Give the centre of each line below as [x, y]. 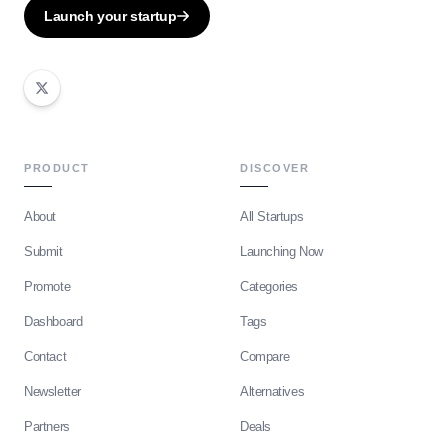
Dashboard [53, 321]
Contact [45, 356]
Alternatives [272, 391]
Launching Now [281, 251]
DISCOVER [275, 167]
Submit [43, 251]
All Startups [272, 216]
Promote [47, 286]
